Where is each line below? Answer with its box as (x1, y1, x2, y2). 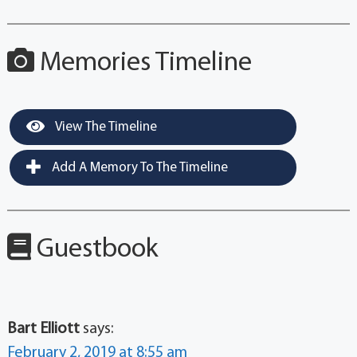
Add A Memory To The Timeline (48, 160, 228, 175)
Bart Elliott (6, 320, 80, 337)
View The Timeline (52, 120, 157, 134)
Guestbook (30, 235, 159, 264)
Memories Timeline (33, 49, 252, 77)
